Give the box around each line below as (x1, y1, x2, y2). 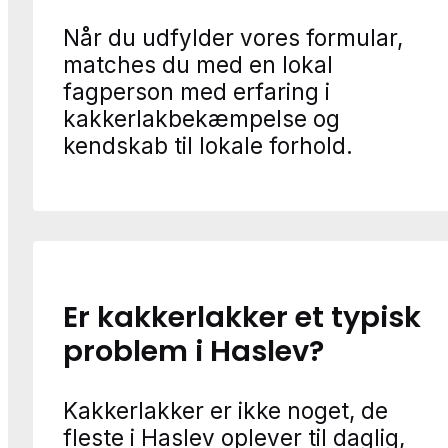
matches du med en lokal (63, 50, 333, 78)
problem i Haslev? (63, 331, 324, 372)
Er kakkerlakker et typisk (63, 297, 421, 338)
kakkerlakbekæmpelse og (63, 104, 340, 132)
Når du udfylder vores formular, (63, 23, 403, 51)
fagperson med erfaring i (63, 77, 330, 105)
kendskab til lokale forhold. (63, 131, 353, 159)
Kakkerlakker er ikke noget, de (63, 396, 388, 424)
